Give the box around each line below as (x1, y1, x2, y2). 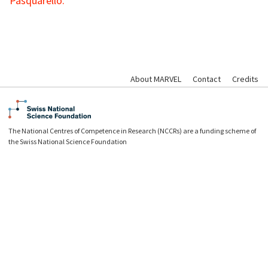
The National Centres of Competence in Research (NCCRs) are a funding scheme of (8, 126, 257, 135)
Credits (232, 73, 258, 84)
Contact (193, 73, 221, 84)
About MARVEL (130, 73, 181, 84)
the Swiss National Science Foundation (8, 136, 127, 146)
